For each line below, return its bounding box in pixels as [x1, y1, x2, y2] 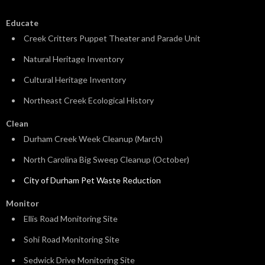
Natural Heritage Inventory [24, 54, 124, 64]
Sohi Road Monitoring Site [24, 234, 119, 245]
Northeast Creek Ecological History [24, 95, 154, 106]
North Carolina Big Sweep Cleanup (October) [24, 154, 189, 165]
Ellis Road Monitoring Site [24, 214, 118, 224]
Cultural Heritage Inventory [24, 75, 126, 85]
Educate [6, 18, 38, 28]
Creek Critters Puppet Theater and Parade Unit [24, 33, 201, 44]
